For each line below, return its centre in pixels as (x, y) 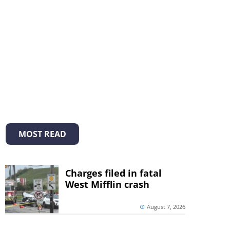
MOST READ (42, 134)
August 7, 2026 (166, 207)
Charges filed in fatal (113, 173)
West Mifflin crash (107, 185)
